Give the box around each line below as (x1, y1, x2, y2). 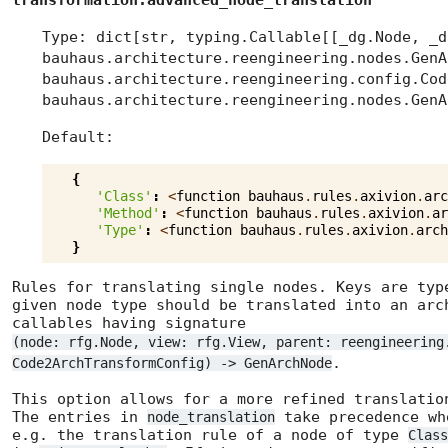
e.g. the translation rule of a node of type (12, 426, 408, 445)
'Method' (96, 205, 160, 221)
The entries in (12, 408, 147, 427)
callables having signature (12, 314, 246, 333)
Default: (42, 128, 114, 146)
